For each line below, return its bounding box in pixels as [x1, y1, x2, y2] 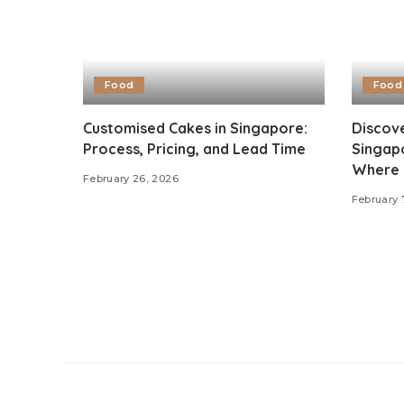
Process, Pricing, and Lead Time [83, 139, 306, 158]
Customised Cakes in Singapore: [83, 118, 308, 137]
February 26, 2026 [83, 171, 179, 185]
